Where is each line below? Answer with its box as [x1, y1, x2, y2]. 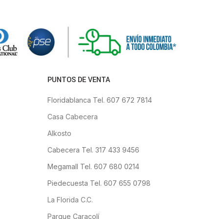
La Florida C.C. [47, 195, 93, 204]
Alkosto [47, 129, 71, 137]
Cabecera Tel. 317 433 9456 [47, 145, 139, 154]
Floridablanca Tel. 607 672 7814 [47, 95, 152, 104]
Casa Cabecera [47, 112, 98, 121]
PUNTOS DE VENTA [47, 74, 110, 85]
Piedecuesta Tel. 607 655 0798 [47, 178, 151, 187]
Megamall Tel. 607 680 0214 [47, 162, 139, 171]
